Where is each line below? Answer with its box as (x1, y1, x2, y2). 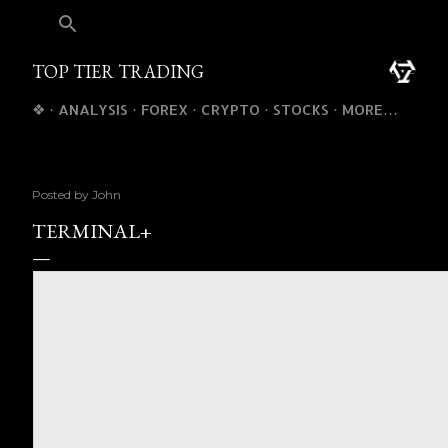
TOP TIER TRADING (32, 60, 204, 83)
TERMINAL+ (32, 218, 152, 244)
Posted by (32, 187, 92, 202)
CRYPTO (201, 100, 260, 119)
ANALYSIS (58, 100, 128, 119)
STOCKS (273, 100, 329, 119)
